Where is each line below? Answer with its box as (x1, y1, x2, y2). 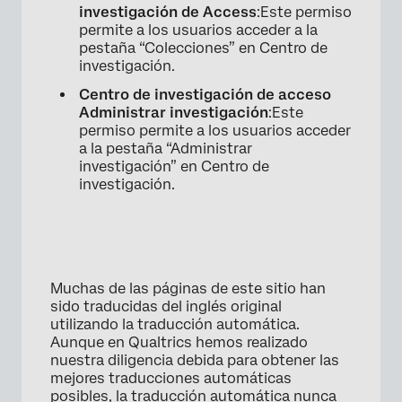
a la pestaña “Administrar (79, 139, 252, 157)
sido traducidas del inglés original (50, 297, 282, 315)
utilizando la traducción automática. (50, 315, 300, 333)
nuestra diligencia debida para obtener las (50, 351, 339, 369)
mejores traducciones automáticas (50, 369, 292, 387)
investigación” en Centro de (79, 157, 269, 175)
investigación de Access (79, 3, 257, 21)
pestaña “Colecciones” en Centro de (79, 39, 328, 57)
